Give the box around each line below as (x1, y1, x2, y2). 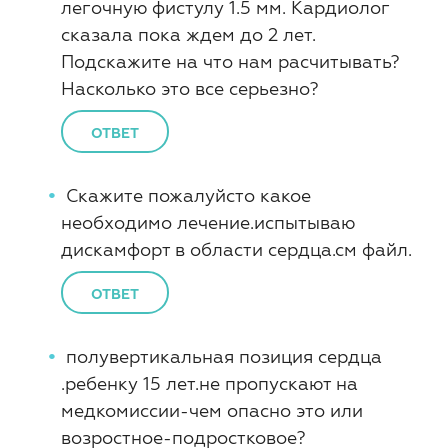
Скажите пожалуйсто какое (66, 185, 311, 206)
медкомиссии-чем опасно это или (61, 400, 363, 421)
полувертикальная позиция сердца (66, 346, 382, 367)
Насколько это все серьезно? (61, 78, 319, 99)
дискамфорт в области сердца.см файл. (61, 239, 412, 260)
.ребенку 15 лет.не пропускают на (61, 373, 358, 394)
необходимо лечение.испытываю (61, 212, 355, 233)
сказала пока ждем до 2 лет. (61, 24, 316, 45)
